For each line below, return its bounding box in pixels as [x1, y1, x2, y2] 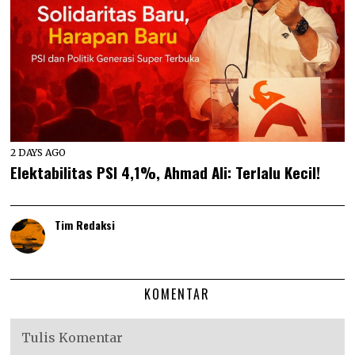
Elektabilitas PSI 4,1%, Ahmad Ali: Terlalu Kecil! [10, 161, 321, 184]
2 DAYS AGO [10, 147, 67, 159]
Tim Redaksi [55, 216, 116, 234]
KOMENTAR [144, 284, 211, 304]
